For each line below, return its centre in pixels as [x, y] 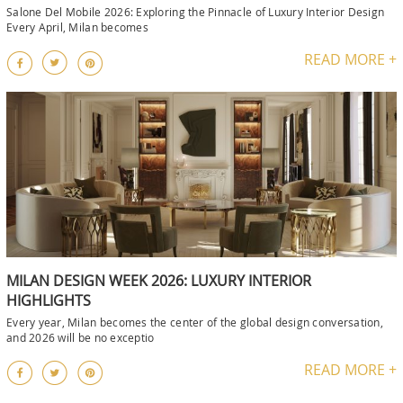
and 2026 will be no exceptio [81, 337]
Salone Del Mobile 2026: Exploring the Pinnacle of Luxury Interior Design [196, 12]
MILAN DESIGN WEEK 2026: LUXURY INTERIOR [159, 280]
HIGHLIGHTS [49, 300]
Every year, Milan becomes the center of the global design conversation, [195, 322]
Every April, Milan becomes [77, 27]
